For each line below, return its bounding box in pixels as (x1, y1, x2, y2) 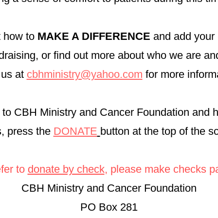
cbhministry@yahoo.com (26, 68, 143, 80)
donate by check (27, 163, 105, 175)
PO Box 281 (80, 201, 138, 213)
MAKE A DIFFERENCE (37, 30, 153, 42)
